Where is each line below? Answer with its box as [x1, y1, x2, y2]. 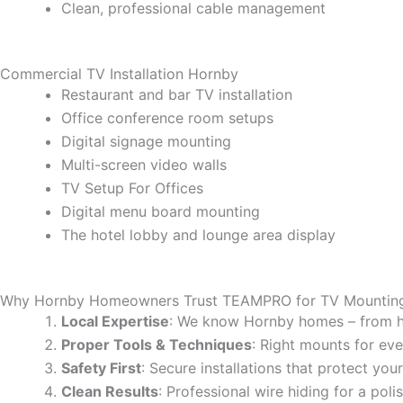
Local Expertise [61, 312, 169, 331]
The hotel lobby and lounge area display [61, 226, 336, 245]
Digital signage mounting [61, 132, 231, 151]
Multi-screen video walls [61, 156, 227, 175]
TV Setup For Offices [61, 179, 203, 198]
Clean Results [61, 382, 158, 401]
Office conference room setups [61, 109, 273, 128]
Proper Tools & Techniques [61, 336, 252, 354]
